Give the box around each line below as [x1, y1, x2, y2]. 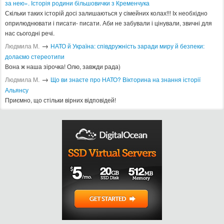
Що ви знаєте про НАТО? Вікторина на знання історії [50, 75, 200, 84]
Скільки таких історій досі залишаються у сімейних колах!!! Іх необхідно [5, 8, 207, 17]
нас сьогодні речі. [5, 28, 54, 37]
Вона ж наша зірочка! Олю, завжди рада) [5, 62, 120, 71]
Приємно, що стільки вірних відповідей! [5, 95, 116, 104]
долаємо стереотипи [5, 52, 64, 61]
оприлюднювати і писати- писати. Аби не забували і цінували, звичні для [5, 18, 212, 27]
